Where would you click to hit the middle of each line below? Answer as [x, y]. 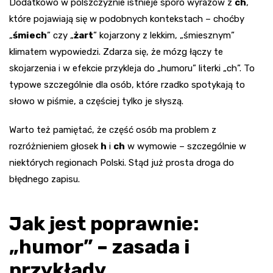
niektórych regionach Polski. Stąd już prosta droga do [122, 163]
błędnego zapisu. [44, 179]
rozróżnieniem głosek [55, 147]
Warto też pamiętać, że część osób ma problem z [113, 130]
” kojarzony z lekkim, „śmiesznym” [164, 36]
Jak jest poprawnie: [104, 224]
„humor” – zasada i [99, 247]
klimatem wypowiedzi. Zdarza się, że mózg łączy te [116, 52]
